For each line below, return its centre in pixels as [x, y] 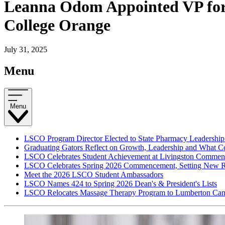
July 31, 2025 [26, 49]
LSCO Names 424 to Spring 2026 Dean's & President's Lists [121, 184]
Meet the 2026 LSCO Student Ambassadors [94, 175]
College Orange [57, 25]
